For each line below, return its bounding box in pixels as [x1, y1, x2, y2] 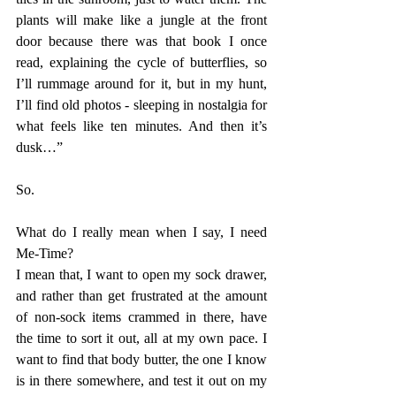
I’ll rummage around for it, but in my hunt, [16, 76, 267, 92]
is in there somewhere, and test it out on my [16, 373, 267, 389]
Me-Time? [16, 246, 73, 262]
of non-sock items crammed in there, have [16, 309, 267, 325]
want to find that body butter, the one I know [16, 352, 267, 368]
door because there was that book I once [16, 34, 267, 49]
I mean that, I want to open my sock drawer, [16, 267, 267, 283]
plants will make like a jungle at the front [16, 12, 267, 28]
